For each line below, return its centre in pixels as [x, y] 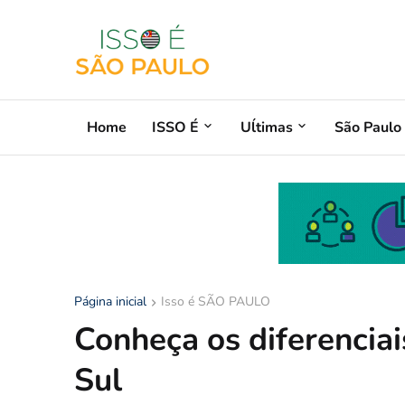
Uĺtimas [267, 127]
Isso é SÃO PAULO [216, 301]
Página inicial [110, 301]
